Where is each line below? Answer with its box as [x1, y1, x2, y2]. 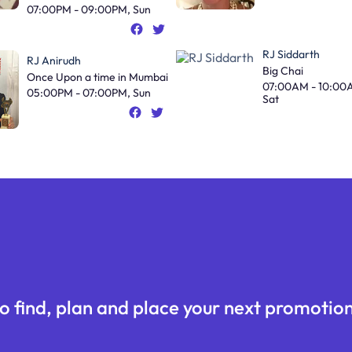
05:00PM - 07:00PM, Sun [26, 86, 151, 101]
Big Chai [262, 63, 303, 78]
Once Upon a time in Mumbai [26, 69, 168, 84]
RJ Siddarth [262, 46, 320, 61]
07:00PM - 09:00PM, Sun [26, 2, 151, 16]
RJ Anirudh [26, 53, 81, 68]
